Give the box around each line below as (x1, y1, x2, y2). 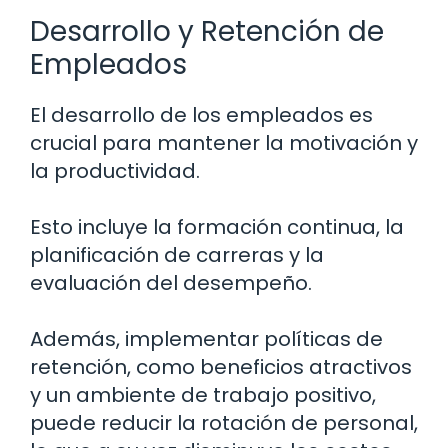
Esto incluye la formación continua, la (30, 212, 404, 241)
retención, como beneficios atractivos (30, 352, 412, 381)
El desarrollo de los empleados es (30, 100, 373, 129)
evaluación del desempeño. (30, 268, 312, 297)
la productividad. (30, 156, 200, 185)
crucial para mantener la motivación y (30, 128, 418, 157)
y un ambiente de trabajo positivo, (30, 380, 376, 409)
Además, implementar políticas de (30, 324, 383, 353)
